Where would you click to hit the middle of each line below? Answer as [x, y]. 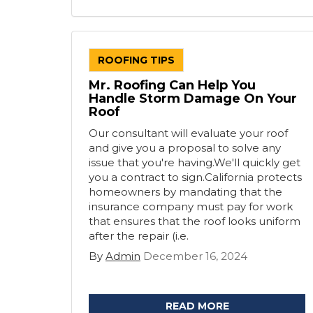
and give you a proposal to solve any [185, 148]
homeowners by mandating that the [185, 192]
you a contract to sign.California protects [195, 177]
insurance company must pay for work [191, 206]
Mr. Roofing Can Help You [172, 85]
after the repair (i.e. [139, 236]
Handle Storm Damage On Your [193, 99]
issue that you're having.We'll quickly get [195, 162]
